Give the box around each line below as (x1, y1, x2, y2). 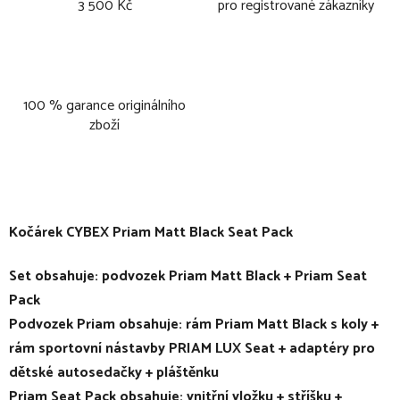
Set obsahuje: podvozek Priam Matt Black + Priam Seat (9, 263, 367, 288)
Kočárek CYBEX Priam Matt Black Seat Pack (9, 220, 296, 245)
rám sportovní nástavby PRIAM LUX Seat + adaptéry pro (9, 336, 375, 361)
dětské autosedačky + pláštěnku (9, 360, 219, 385)
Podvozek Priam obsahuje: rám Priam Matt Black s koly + (9, 312, 379, 337)
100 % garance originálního (23, 93, 186, 118)
